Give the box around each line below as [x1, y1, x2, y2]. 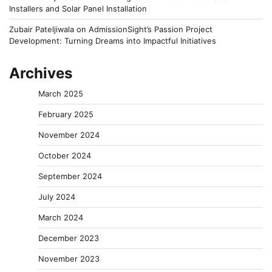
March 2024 [38, 212, 83, 223]
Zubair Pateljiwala [9, 24, 74, 35]
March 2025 [38, 89, 83, 99]
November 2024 [38, 130, 100, 140]
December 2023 [38, 233, 99, 243]
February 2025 [38, 109, 93, 120]
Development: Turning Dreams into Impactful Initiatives [9, 36, 216, 46]
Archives [9, 64, 72, 83]
